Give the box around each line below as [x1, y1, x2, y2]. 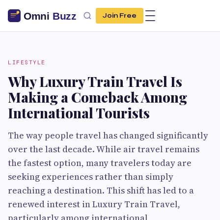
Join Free [103, 12, 137, 20]
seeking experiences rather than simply [8, 170, 173, 183]
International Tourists [8, 104, 150, 122]
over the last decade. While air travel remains [8, 143, 199, 155]
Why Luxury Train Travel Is [8, 72, 182, 90]
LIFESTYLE [8, 59, 46, 66]
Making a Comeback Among [8, 88, 187, 106]
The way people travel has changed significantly [8, 129, 208, 141]
